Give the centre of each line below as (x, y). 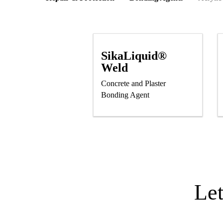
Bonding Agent (125, 95)
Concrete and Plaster (133, 83)
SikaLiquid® (134, 56)
